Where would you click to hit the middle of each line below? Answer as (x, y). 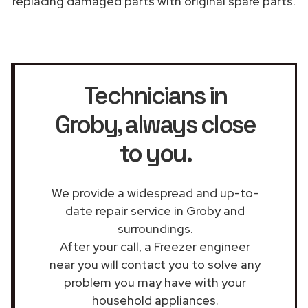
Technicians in (155, 95)
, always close (186, 124)
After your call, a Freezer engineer (155, 246)
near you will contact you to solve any (155, 264)
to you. (155, 153)
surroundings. (155, 228)
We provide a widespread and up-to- (155, 192)
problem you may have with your (155, 282)
